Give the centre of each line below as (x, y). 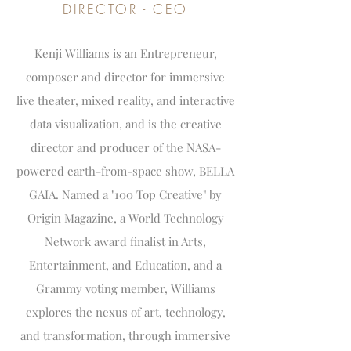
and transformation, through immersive (125, 335)
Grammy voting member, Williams (125, 288)
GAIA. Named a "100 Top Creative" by (125, 194)
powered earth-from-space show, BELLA (125, 171)
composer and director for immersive (125, 77)
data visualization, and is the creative (125, 124)
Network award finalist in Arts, (125, 241)
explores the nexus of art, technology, (125, 312)
